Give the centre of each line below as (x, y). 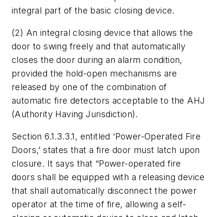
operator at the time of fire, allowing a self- (99, 204)
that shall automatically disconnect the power (104, 190)
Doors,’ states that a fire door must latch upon (106, 150)
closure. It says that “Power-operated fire (96, 163)
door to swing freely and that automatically (99, 46)
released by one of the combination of (89, 87)
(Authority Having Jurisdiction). (75, 114)
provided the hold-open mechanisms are (94, 74)
